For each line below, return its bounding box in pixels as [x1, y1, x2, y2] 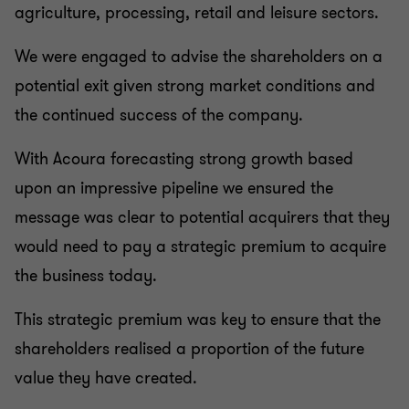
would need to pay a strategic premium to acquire [15, 236, 386, 257]
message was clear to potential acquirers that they [15, 206, 390, 228]
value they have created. [15, 367, 202, 389]
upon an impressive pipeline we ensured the [15, 177, 333, 199]
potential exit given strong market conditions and [15, 75, 375, 97]
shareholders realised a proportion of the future [15, 338, 364, 360]
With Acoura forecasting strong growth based [15, 148, 353, 170]
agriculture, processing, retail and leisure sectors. [15, 2, 383, 24]
